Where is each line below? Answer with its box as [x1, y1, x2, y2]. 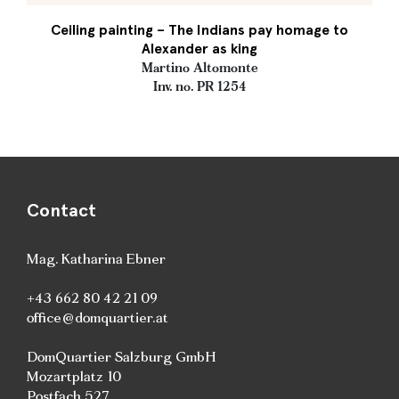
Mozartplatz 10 [27, 367, 121, 386]
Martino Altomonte [141, 60, 258, 76]
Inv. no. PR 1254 [152, 78, 247, 94]
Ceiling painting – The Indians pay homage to [51, 21, 348, 38]
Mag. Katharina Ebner [27, 249, 166, 268]
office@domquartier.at [27, 308, 168, 327]
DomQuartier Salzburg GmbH [27, 347, 216, 366]
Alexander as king [142, 40, 257, 57]
